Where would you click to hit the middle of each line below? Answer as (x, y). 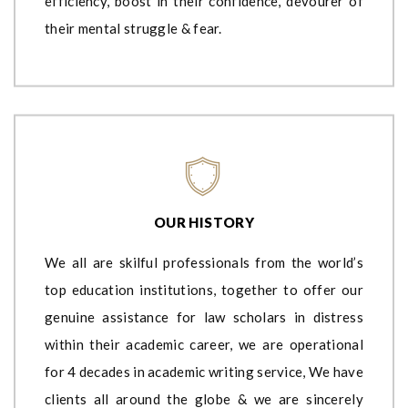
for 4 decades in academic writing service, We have (204, 371)
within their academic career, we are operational (204, 344)
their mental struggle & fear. (133, 28)
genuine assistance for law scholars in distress (204, 316)
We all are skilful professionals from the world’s (204, 262)
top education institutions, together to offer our (204, 289)
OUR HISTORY (204, 222)
